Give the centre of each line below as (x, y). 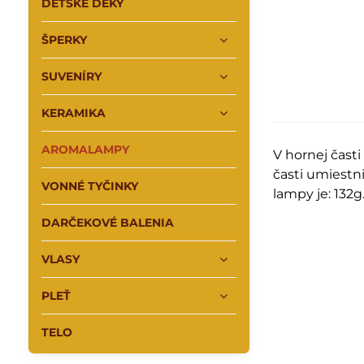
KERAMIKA (73, 113)
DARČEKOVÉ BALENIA (107, 223)
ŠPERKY (64, 40)
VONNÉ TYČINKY (89, 186)
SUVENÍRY (71, 76)
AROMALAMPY (85, 149)
